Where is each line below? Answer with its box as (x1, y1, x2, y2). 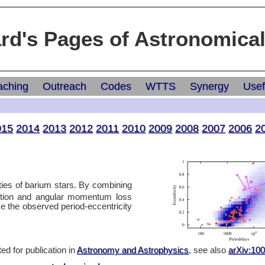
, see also (189, 245, 228, 255)
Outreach (43, 80, 87, 93)
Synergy (190, 80, 230, 93)
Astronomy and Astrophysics (77, 245, 189, 255)
